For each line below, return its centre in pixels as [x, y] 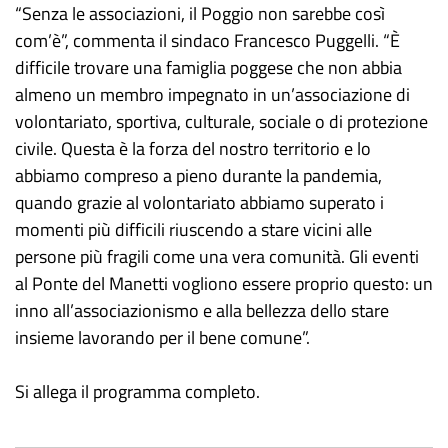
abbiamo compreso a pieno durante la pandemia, [198, 175]
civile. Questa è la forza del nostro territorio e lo [193, 148]
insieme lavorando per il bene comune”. [162, 337]
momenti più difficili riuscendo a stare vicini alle [193, 229]
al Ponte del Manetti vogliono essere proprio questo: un [224, 283]
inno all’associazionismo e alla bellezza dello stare [202, 310]
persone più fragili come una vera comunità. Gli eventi [217, 256]
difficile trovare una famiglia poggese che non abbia [208, 67]
